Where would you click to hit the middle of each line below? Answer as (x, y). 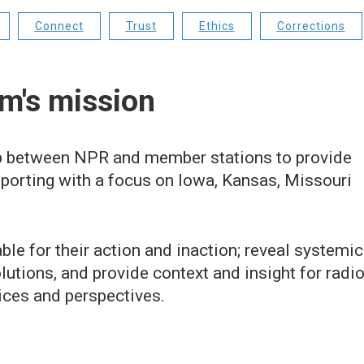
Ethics (217, 26)
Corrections (311, 26)
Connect (59, 26)
